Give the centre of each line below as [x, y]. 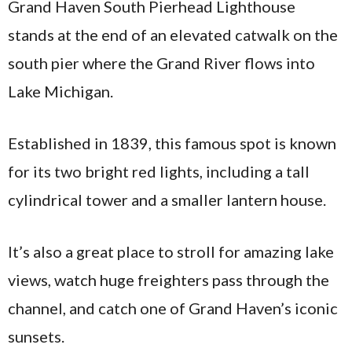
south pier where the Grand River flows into [161, 63]
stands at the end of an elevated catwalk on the [173, 35]
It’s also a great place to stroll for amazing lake [171, 251]
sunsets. [36, 336]
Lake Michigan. [60, 91]
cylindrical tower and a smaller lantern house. [167, 200]
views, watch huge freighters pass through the [169, 280]
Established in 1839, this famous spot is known [172, 143]
